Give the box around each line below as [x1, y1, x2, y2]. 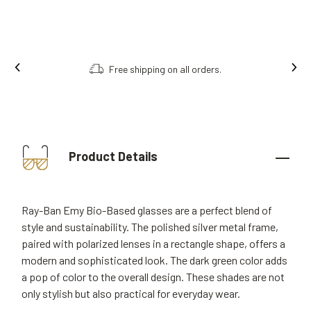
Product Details [66, 148, 158, 164]
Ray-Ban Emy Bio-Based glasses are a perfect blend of [22, 203, 272, 217]
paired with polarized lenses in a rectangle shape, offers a [22, 237, 285, 250]
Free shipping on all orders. [109, 62, 221, 75]
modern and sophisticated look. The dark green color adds [22, 253, 287, 267]
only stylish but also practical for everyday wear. [22, 287, 240, 300]
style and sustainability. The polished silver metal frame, [22, 220, 278, 233]
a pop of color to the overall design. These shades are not [22, 270, 285, 283]
